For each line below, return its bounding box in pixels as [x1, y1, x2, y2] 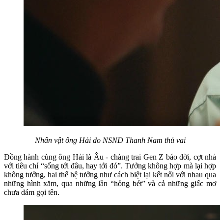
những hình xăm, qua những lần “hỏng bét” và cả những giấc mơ [4, 179, 216, 188]
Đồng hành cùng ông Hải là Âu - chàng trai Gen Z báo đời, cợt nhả [4, 152, 216, 161]
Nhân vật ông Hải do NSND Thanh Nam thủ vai [34, 136, 186, 144]
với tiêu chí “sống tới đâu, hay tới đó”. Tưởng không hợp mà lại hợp [4, 161, 216, 170]
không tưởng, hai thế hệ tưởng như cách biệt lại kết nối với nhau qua [4, 170, 216, 179]
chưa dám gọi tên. [4, 188, 59, 196]
